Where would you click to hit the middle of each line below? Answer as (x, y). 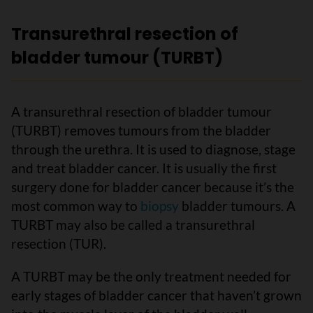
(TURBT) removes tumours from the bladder (141, 130)
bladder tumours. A (239, 206)
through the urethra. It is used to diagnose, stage (153, 149)
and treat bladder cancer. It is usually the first (144, 168)
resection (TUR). (59, 243)
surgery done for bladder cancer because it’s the (153, 187)
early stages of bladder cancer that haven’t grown (156, 295)
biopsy (160, 206)
